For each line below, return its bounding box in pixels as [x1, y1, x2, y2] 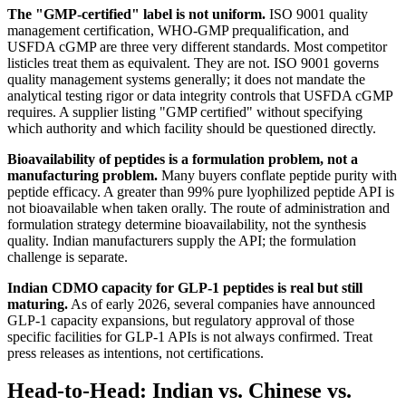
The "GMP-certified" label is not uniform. [7, 5, 266, 22]
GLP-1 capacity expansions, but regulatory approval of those [7, 312, 354, 328]
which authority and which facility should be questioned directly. [7, 120, 376, 136]
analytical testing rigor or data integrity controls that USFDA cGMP [7, 87, 392, 103]
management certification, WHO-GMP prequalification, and [7, 22, 349, 38]
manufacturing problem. [7, 167, 158, 183]
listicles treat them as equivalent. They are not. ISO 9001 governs [7, 54, 379, 71]
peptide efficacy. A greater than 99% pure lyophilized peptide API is [7, 183, 394, 199]
